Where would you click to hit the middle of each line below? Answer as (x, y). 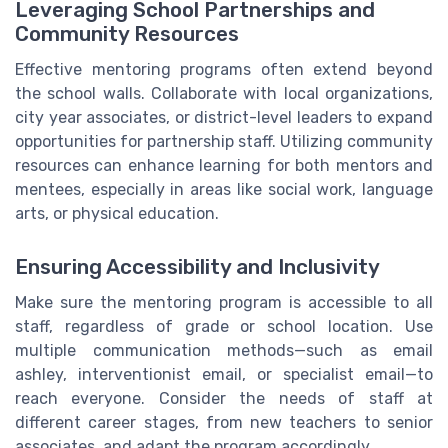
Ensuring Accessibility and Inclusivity (197, 267)
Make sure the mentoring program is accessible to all (224, 303)
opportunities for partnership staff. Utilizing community (224, 142)
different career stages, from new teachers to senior (224, 423)
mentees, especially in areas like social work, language (224, 190)
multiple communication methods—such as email (224, 351)
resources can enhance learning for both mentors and (224, 166)
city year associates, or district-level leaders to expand (224, 118)
